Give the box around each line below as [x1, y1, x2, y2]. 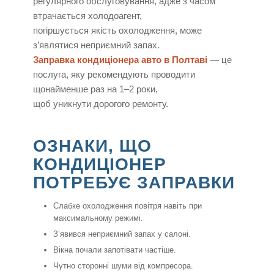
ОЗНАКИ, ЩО [32, 136, 152, 156]
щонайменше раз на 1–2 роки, [32, 84, 158, 95]
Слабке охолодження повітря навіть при [53, 201, 202, 211]
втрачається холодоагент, [32, 10, 142, 21]
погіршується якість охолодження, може [32, 25, 202, 36]
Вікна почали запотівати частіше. [53, 245, 176, 255]
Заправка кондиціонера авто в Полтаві [32, 54, 207, 65]
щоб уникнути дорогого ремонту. [32, 98, 168, 109]
